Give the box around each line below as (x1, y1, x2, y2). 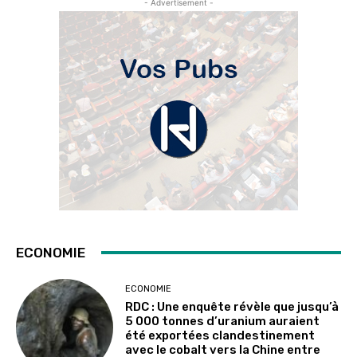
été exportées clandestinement (125, 328, 316, 343)
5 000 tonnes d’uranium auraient (125, 313, 320, 328)
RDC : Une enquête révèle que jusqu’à (125, 299, 339, 314)
